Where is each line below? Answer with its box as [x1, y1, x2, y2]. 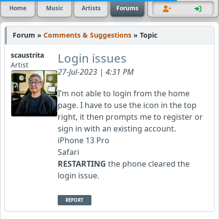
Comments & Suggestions [44, 30, 133, 40]
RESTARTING [58, 158, 106, 169]
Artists [81, 4, 101, 12]
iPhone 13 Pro [58, 135, 109, 146]
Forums [116, 4, 139, 12]
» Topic [133, 30, 157, 40]
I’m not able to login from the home [58, 88, 190, 99]
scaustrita [11, 50, 44, 60]
